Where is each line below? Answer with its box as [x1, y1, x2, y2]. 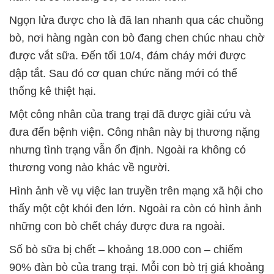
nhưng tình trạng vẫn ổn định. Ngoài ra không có [9, 143, 246, 156]
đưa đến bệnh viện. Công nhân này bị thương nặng [9, 125, 260, 138]
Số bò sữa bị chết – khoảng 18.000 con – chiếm [9, 243, 243, 256]
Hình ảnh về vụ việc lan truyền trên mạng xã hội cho [9, 184, 263, 197]
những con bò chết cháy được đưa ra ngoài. [9, 220, 225, 232]
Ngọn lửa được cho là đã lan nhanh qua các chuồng [9, 13, 264, 26]
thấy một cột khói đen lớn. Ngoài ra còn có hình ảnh [9, 202, 262, 215]
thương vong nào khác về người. [9, 161, 170, 174]
